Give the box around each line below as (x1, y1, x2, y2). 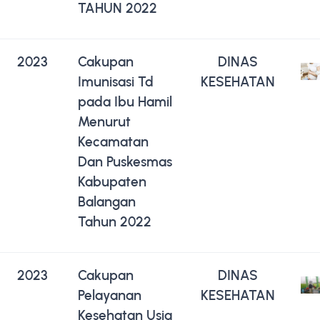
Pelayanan (78, 286, 141, 304)
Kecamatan (78, 133, 149, 150)
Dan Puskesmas (78, 153, 172, 170)
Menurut (78, 113, 131, 130)
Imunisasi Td (78, 73, 154, 90)
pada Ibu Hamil (78, 93, 172, 110)
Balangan (78, 193, 136, 210)
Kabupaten (78, 173, 146, 190)
